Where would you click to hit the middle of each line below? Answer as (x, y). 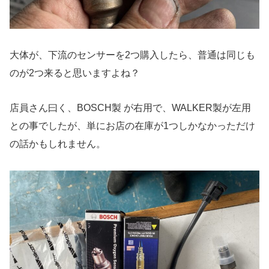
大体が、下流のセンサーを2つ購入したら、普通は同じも (132, 55)
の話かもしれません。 (58, 144)
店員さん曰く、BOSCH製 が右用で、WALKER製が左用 (130, 108)
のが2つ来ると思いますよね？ (75, 73)
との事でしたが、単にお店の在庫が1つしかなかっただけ (132, 126)
